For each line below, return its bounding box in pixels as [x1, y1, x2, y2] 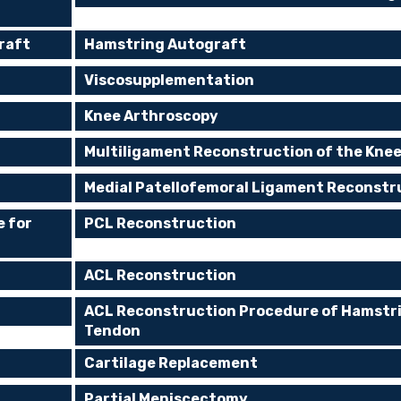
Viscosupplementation [84, 72, 255, 89]
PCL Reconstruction [84, 215, 237, 232]
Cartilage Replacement [84, 354, 259, 371]
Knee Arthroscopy [84, 107, 219, 124]
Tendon [84, 322, 141, 339]
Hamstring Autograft [84, 36, 247, 53]
